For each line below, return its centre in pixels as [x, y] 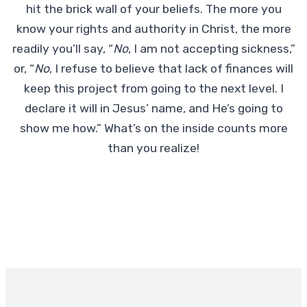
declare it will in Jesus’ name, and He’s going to [153, 109]
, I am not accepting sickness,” [211, 49]
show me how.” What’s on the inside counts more [153, 128]
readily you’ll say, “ [62, 49]
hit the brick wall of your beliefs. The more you [153, 9]
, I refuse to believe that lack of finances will [171, 69]
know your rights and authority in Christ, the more [153, 29]
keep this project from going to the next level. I [153, 89]
